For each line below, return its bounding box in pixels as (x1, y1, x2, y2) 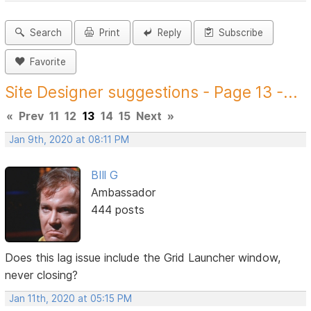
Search (24, 27, 62, 39)
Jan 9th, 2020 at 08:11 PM (9, 134, 130, 146)
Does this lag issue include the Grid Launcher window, (5, 250, 281, 264)
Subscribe (213, 27, 264, 39)
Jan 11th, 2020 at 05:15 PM (9, 292, 133, 304)
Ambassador (90, 185, 155, 200)
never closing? (5, 267, 78, 282)
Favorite (24, 56, 67, 68)
